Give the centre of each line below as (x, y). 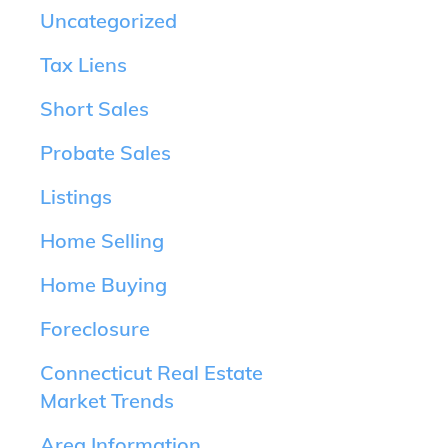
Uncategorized (108, 20)
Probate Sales (105, 152)
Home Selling (102, 240)
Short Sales (94, 108)
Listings (76, 196)
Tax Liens (83, 64)
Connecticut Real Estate (151, 372)
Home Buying (103, 284)
